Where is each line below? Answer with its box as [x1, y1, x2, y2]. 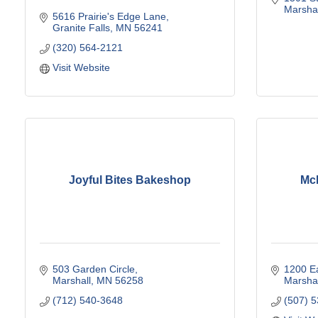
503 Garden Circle [52, 263, 135, 275]
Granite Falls [52, 21, 110, 33]
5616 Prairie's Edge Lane [52, 10, 166, 22]
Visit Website [52, 61, 110, 73]
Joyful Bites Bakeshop [69, 174, 191, 187]
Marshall [52, 274, 91, 286]
